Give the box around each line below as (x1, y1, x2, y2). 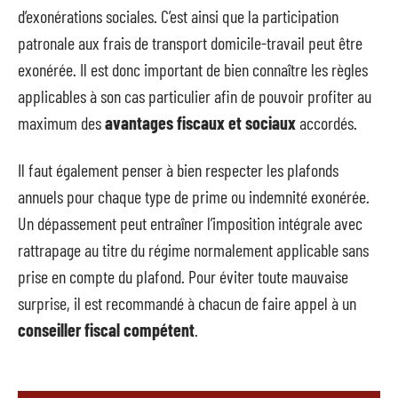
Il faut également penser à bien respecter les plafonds (18, 158, 338, 180)
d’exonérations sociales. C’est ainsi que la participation (18, 5, 338, 28)
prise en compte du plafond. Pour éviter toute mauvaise (18, 265, 348, 287)
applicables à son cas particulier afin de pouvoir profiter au (18, 85, 371, 107)
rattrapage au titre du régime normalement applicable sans (18, 238, 369, 260)
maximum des (18, 112, 105, 134)
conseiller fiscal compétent (18, 318, 195, 340)
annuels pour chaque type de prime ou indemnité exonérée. (18, 185, 370, 207)
